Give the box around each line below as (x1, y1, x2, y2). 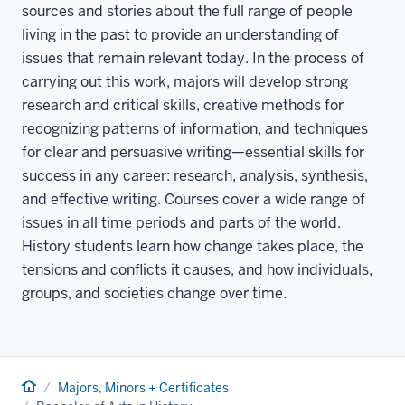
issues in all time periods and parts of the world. (22, 212, 341, 232)
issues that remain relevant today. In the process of (22, 48, 364, 68)
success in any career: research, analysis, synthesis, (22, 165, 368, 185)
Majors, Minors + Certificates (58, 379, 229, 396)
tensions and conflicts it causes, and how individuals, (22, 259, 372, 279)
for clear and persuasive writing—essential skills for (22, 142, 364, 162)
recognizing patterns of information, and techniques (22, 118, 368, 138)
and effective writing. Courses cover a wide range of (22, 189, 365, 209)
